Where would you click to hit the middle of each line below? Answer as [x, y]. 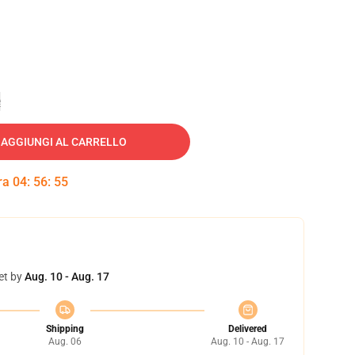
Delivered [248, 329]
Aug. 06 [65, 342]
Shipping [65, 329]
